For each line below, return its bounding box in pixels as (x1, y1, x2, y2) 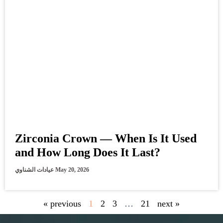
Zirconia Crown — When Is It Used (15, 131, 197, 145)
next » (157, 198, 180, 209)
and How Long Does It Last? (15, 145, 160, 159)
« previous (43, 198, 81, 209)
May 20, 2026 (55, 166, 89, 173)
